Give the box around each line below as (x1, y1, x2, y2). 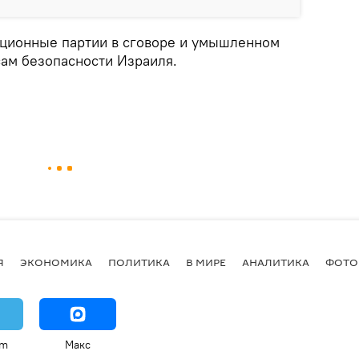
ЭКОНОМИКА (20, 254, 92, 269)
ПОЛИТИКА (108, 254, 170, 269)
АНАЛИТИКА (242, 254, 309, 269)
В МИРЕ (186, 254, 226, 269)
